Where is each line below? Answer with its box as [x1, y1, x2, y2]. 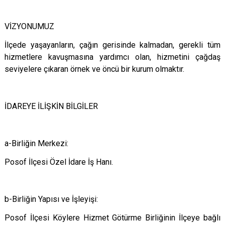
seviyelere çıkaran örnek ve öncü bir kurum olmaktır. [5, 64, 184, 74]
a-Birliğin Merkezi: [5, 139, 68, 148]
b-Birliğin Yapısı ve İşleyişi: [5, 194, 98, 204]
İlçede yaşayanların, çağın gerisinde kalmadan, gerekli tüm [5, 40, 220, 50]
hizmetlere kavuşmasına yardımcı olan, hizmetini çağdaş [5, 52, 220, 62]
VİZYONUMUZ [5, 22, 54, 31]
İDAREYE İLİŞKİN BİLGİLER [5, 101, 98, 111]
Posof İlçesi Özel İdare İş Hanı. [5, 157, 113, 167]
